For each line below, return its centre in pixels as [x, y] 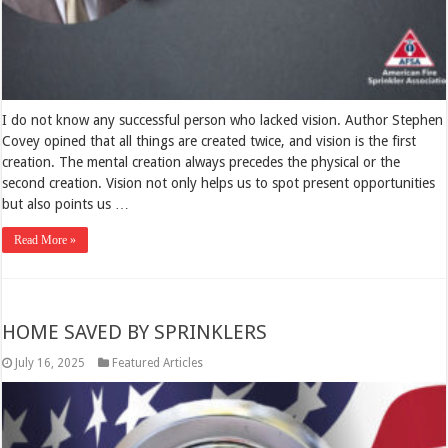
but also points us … [66, 203]
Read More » [45, 239]
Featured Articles [158, 362]
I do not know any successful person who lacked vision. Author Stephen [223, 119]
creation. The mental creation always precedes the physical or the [201, 161]
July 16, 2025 [50, 362]
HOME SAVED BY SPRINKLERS [135, 331]
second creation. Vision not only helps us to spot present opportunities [219, 182]
